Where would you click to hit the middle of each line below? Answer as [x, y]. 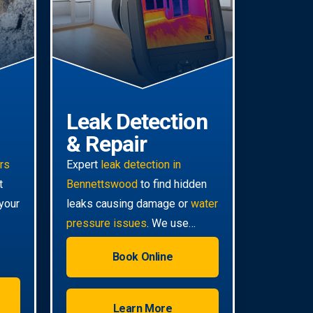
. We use [168, 223]
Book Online [143, 256]
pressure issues [107, 223]
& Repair [107, 144]
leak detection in [141, 164]
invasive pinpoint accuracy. [131, 262]
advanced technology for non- [139, 242]
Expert [83, 164]
